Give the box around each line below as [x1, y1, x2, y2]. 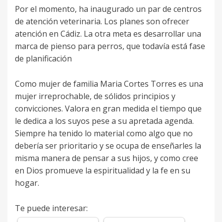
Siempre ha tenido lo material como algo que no [15, 128, 193, 139]
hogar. [15, 177, 39, 189]
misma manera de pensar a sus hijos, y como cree [15, 153, 198, 164]
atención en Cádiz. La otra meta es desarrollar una [15, 28, 201, 40]
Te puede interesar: [15, 203, 88, 214]
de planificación [15, 53, 72, 64]
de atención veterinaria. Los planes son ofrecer [15, 16, 189, 27]
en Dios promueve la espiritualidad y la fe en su [15, 165, 190, 176]
